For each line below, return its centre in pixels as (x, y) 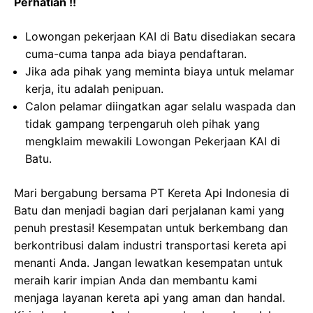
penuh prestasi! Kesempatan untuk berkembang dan (151, 228)
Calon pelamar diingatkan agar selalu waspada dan (160, 106)
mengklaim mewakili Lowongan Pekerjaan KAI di (153, 141)
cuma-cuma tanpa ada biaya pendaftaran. (136, 54)
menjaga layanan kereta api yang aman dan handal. (150, 298)
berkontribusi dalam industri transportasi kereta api (150, 245)
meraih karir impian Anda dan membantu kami (136, 280)
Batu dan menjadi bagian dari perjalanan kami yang (149, 210)
